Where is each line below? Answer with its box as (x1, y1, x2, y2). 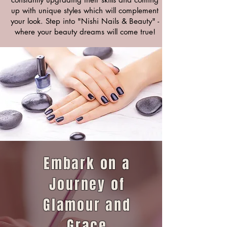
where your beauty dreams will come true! (14, 27, 156, 36)
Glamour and (43, 195, 131, 215)
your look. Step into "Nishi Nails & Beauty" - (11, 16, 159, 26)
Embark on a (44, 153, 131, 174)
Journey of (49, 174, 125, 195)
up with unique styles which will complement (11, 6, 159, 15)
